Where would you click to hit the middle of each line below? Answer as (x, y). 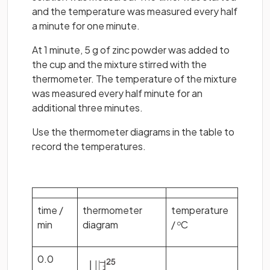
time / (50, 210)
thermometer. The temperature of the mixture (134, 79)
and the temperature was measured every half (135, 11)
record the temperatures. (89, 146)
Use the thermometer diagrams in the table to (133, 132)
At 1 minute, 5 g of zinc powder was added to (131, 50)
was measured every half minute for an (117, 93)
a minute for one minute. (86, 26)
